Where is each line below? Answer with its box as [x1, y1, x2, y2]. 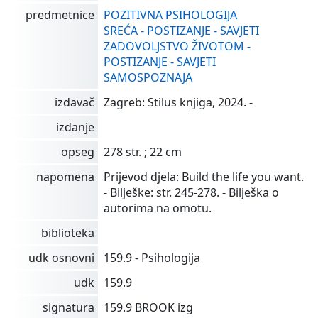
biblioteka [41, 224, 94, 241]
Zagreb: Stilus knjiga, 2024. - [104, 94, 253, 110]
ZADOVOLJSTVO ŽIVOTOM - [104, 38, 251, 54]
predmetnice [26, 6, 94, 23]
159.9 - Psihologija [104, 249, 200, 265]
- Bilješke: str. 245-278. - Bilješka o [104, 184, 279, 200]
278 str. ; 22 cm [104, 143, 182, 160]
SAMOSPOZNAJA [104, 69, 192, 85]
